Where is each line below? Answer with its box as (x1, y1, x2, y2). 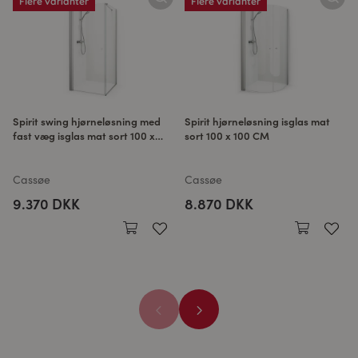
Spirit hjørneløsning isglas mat (185, 113, 330, 129)
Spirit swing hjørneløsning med (13, 113, 161, 129)
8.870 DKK (185, 193, 253, 213)
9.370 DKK (13, 193, 80, 213)
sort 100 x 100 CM (185, 128, 269, 143)
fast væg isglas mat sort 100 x (13, 128, 155, 143)
